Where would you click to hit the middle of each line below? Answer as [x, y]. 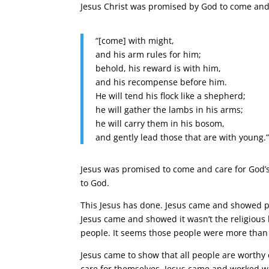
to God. [95, 183]
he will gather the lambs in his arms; [170, 110]
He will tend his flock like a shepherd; [171, 96]
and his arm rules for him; [149, 54]
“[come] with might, [135, 41]
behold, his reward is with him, [159, 68]
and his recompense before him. [162, 82]
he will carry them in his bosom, [160, 123]
